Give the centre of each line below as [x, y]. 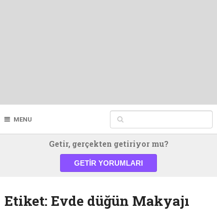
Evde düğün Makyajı [120, 201]
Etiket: [27, 201]
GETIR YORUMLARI [108, 163]
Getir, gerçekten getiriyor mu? [108, 144]
